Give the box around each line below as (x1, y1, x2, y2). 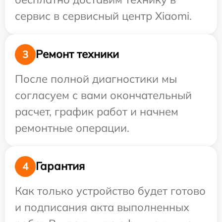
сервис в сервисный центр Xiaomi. (15, 8, 192, 23)
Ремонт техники (36, 47, 119, 61)
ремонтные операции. (15, 120, 129, 135)
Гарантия (36, 159, 85, 173)
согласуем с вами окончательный (15, 88, 192, 102)
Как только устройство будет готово (15, 183, 206, 198)
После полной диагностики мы (15, 71, 177, 86)
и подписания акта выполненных (15, 200, 189, 214)
